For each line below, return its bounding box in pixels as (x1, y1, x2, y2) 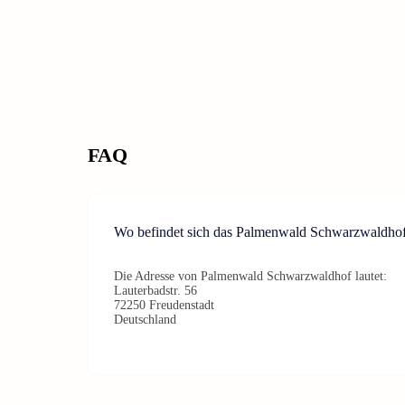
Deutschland (114, 312, 176, 326)
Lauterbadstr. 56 (114, 283, 197, 297)
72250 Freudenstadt (114, 297, 214, 312)
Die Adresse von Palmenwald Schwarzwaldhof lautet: (114, 268, 387, 283)
